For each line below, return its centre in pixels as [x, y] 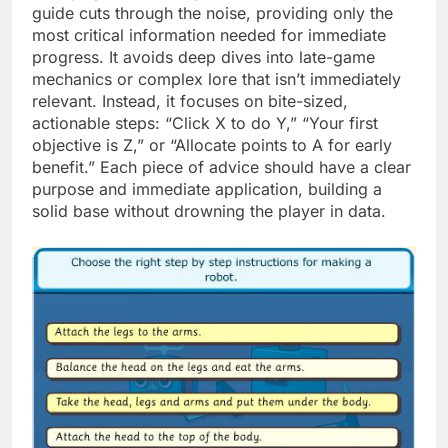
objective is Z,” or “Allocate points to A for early [212, 144]
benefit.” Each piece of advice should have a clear [221, 166]
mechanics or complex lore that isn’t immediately [216, 78]
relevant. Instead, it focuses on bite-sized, [190, 100]
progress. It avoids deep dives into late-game [203, 56]
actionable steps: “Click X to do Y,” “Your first [205, 122]
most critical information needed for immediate [209, 34]
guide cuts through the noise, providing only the [212, 12]
